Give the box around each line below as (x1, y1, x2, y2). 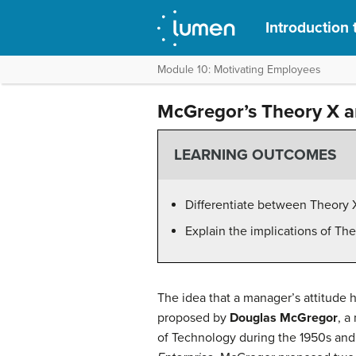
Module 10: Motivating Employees (157, 63, 321, 76)
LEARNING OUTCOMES (173, 145, 337, 164)
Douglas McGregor (230, 309, 338, 326)
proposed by (157, 309, 230, 326)
